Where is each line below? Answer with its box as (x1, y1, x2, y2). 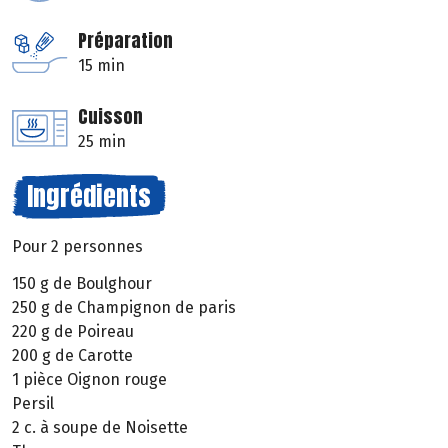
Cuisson (78, 103, 143, 131)
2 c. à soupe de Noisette (12, 417, 188, 437)
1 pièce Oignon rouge (12, 369, 167, 389)
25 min (78, 132, 126, 152)
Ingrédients (27, 176, 151, 217)
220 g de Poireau (12, 321, 134, 341)
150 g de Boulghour (12, 273, 152, 293)
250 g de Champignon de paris (12, 297, 236, 317)
